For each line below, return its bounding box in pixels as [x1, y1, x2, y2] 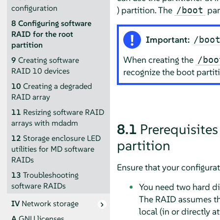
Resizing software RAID [23, 107, 104, 117]
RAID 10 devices [11, 65, 70, 76]
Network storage [21, 198, 79, 209]
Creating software [18, 55, 79, 65]
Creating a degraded [23, 81, 92, 91]
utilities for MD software [11, 143, 94, 154]
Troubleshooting [23, 169, 79, 180]
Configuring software [18, 18, 91, 28]
